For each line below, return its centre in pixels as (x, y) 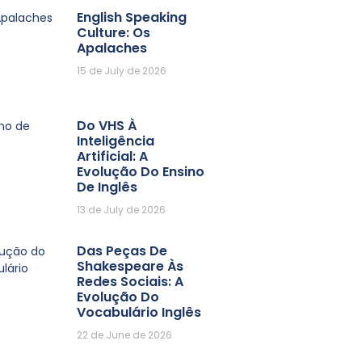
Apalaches (112, 48)
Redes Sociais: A (130, 281)
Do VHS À (107, 125)
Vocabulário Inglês (139, 312)
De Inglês (107, 187)
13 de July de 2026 (122, 209)
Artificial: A (113, 156)
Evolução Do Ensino (141, 171)
